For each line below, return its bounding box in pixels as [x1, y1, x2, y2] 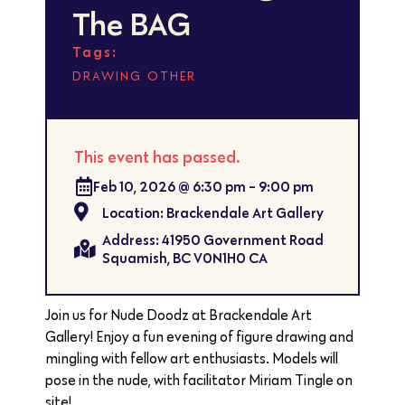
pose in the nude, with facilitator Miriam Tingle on [45, 372, 353, 389]
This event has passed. [74, 146, 240, 167]
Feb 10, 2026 [93, 177, 175, 195]
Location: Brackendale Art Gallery [102, 202, 325, 221]
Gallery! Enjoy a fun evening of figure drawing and [45, 328, 353, 345]
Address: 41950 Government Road [102, 231, 325, 249]
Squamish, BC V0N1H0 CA [102, 249, 268, 267]
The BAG [72, 4, 191, 43]
